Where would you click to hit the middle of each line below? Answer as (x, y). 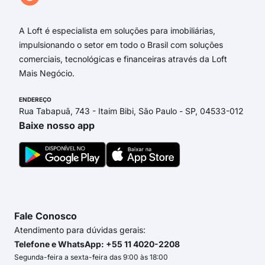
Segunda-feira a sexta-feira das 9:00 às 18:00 (91, 257)
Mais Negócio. (47, 73)
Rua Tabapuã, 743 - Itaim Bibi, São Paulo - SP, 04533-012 (131, 111)
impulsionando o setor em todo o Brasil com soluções (121, 45)
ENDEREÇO (35, 99)
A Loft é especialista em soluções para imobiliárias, (117, 30)
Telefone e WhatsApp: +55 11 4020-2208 (97, 244)
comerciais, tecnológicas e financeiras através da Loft (123, 59)
